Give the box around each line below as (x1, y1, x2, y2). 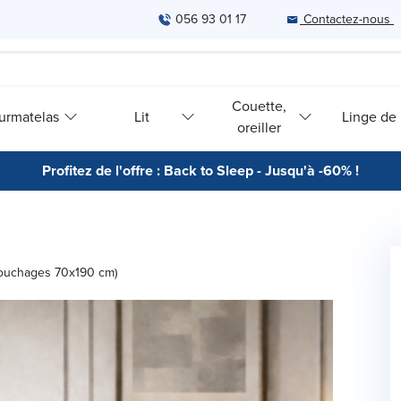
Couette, (232, 95, 287, 116)
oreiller (237, 116, 282, 138)
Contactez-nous (303, 10, 390, 29)
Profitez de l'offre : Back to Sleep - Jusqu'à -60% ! (42, 160, 359, 181)
